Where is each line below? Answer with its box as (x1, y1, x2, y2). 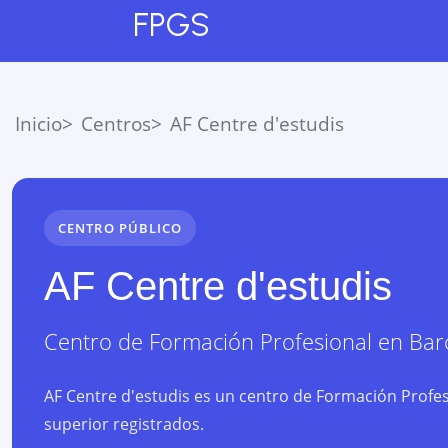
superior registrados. (44, 413, 204, 435)
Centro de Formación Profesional (44, 327, 372, 356)
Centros (81, 110, 151, 137)
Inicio (15, 110, 62, 137)
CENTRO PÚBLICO (58, 218, 182, 237)
